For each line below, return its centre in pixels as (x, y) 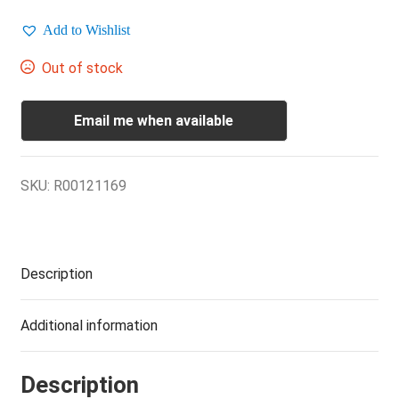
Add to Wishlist (86, 30)
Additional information (89, 325)
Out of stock (83, 68)
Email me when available (154, 120)
